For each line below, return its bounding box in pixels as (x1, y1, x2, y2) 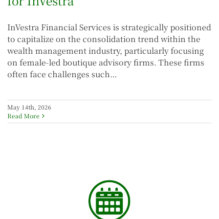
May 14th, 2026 (7, 103, 51, 111)
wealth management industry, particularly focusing (7, 45, 204, 57)
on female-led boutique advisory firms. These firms (7, 57, 204, 68)
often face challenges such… (7, 68, 117, 80)
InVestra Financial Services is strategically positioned (7, 22, 211, 33)
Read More (7, 111, 40, 120)
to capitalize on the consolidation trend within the (7, 33, 200, 45)
